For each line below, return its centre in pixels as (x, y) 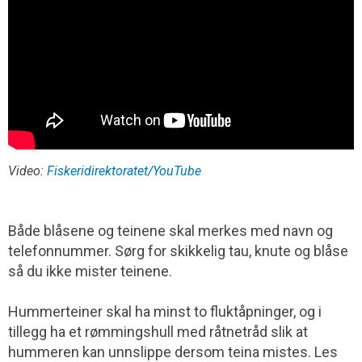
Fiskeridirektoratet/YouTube (124, 170)
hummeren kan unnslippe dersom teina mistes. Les (173, 351)
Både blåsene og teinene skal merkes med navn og (170, 230)
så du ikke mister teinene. (90, 271)
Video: (27, 170)
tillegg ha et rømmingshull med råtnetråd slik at (158, 331)
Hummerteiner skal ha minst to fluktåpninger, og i (165, 311)
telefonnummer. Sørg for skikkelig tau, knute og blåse (178, 250)
